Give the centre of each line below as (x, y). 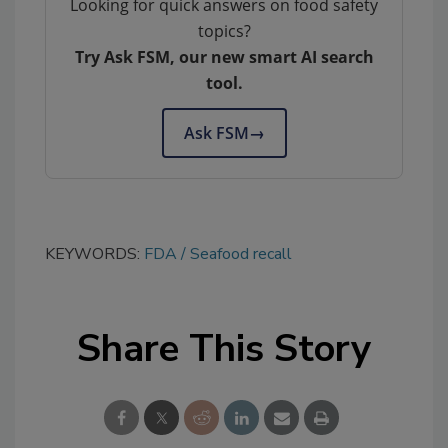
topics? (224, 30)
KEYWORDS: (94, 253)
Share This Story (224, 348)
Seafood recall (241, 253)
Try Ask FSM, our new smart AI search (224, 56)
